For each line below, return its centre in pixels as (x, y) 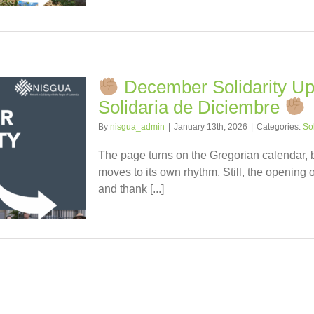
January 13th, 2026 (211, 127)
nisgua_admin (137, 127)
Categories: (280, 127)
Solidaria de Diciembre (191, 107)
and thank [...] (131, 189)
